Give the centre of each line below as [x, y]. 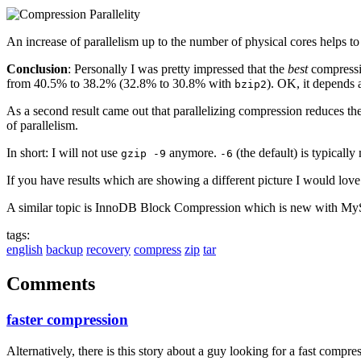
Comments [51, 284]
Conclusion [37, 69]
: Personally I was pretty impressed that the [178, 69]
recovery [108, 250]
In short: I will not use [64, 153]
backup [64, 250]
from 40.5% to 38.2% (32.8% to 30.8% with [120, 84]
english [25, 250]
